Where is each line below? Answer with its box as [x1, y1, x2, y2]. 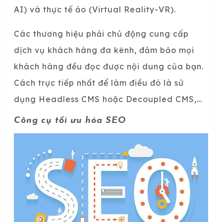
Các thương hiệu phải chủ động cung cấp [14, 28, 189, 39]
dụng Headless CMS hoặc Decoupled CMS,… [14, 94, 202, 104]
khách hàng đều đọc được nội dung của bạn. [14, 61, 204, 71]
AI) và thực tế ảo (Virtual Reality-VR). [14, 4, 176, 14]
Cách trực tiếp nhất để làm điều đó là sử [14, 77, 184, 88]
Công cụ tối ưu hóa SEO [14, 115, 126, 125]
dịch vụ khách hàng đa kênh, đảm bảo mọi [14, 45, 194, 55]
